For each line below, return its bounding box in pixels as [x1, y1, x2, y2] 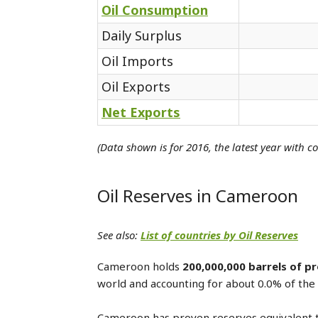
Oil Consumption [102, 1, 208, 18]
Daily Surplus [102, 27, 182, 44]
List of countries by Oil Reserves [141, 228, 298, 242]
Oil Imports [102, 53, 173, 70]
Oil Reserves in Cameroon [97, 184, 298, 207]
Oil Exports [102, 78, 170, 95]
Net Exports [102, 104, 180, 121]
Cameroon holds [97, 259, 182, 273]
